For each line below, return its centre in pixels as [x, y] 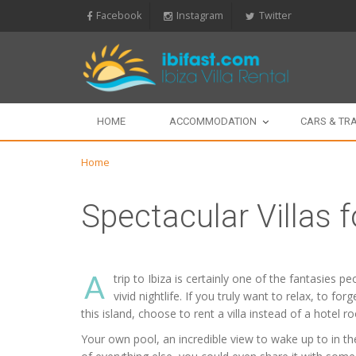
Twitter [275, 15]
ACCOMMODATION [213, 122]
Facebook [119, 15]
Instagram [200, 15]
